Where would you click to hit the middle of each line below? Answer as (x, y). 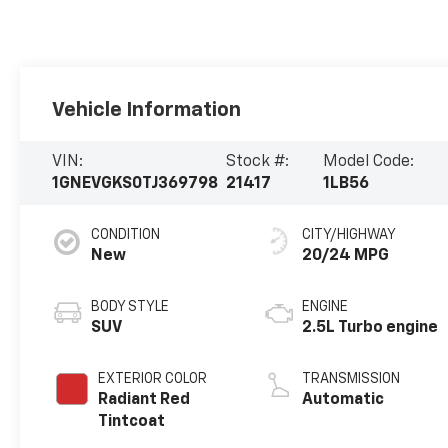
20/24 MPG (346, 256)
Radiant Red (144, 400)
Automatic (343, 400)
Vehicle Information (147, 110)
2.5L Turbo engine (370, 328)
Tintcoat (132, 422)
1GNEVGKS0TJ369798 (135, 184)
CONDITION (126, 235)
